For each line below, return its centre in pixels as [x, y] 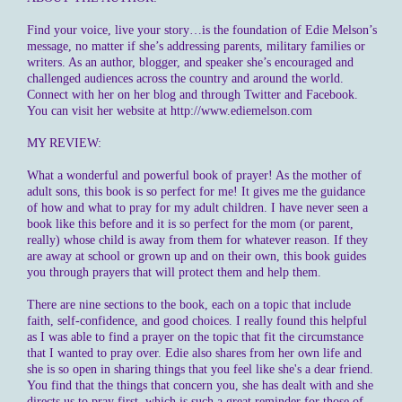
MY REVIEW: [64, 143]
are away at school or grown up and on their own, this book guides [197, 256]
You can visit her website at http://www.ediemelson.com [170, 111]
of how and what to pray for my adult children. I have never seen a [197, 208]
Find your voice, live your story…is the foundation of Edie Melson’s [202, 30]
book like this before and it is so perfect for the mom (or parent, [190, 224]
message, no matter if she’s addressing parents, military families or [196, 46]
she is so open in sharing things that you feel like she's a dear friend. [200, 369]
